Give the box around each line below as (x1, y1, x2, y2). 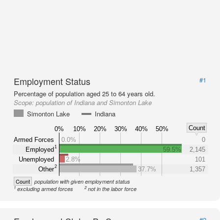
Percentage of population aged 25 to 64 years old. (14, 89, 155, 98)
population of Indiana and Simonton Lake (36, 98, 152, 107)
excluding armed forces (17, 185, 74, 192)
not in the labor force (88, 185, 137, 192)
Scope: (14, 98, 36, 107)
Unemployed (19, 155, 54, 163)
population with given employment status (34, 178, 130, 185)
